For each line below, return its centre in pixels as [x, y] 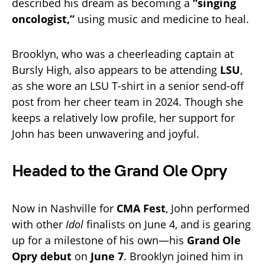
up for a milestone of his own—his [99, 240]
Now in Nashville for [64, 208]
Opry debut [42, 256]
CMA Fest [141, 208]
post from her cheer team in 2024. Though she [127, 101]
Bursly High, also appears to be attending [116, 70]
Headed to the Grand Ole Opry [119, 171]
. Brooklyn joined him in [183, 256]
